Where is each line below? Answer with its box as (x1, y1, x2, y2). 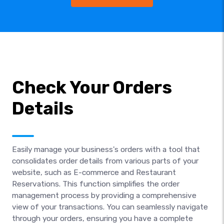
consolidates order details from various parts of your (12, 156, 198, 165)
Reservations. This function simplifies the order (12, 179, 179, 188)
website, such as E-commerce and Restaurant (12, 167, 176, 177)
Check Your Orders (12, 77, 172, 98)
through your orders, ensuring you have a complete (12, 213, 193, 223)
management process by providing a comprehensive (12, 190, 196, 200)
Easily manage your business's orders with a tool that (12, 144, 200, 154)
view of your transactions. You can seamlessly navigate (12, 202, 208, 211)
